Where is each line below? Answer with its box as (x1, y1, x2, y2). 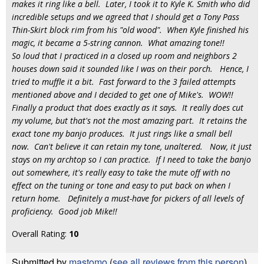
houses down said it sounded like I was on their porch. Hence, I (12, 63, 249, 74)
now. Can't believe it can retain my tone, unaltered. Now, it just (12, 141, 252, 152)
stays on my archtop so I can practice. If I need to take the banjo (12, 154, 251, 165)
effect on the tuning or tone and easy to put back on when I (12, 180, 230, 191)
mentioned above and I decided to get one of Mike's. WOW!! (12, 89, 236, 100)
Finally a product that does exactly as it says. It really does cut (12, 102, 243, 113)
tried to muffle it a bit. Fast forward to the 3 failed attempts (12, 76, 236, 87)
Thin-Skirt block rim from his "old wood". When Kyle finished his (12, 24, 249, 35)
